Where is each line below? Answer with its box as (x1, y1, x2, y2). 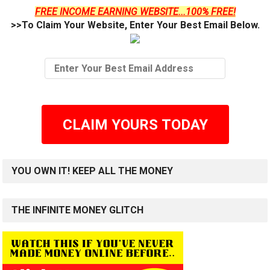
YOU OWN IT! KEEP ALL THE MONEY (11, 165, 174, 177)
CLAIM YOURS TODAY (62, 116, 208, 133)
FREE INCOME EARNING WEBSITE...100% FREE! (34, 6, 236, 18)
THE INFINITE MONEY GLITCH (11, 204, 144, 216)
